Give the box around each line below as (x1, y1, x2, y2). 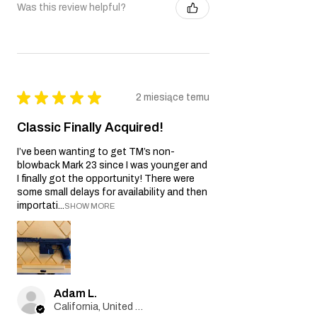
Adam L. (54, 287, 97, 299)
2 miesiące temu (136, 92, 209, 103)
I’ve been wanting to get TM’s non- (17, 146, 175, 157)
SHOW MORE (64, 201, 115, 210)
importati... (17, 200, 64, 211)
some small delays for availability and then (17, 186, 207, 197)
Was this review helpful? (17, 2, 126, 13)
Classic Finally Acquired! (17, 120, 163, 134)
